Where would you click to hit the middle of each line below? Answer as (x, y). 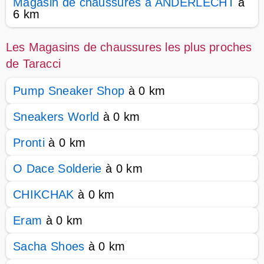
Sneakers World (56, 117)
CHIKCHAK (44, 194)
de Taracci (33, 64)
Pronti (29, 143)
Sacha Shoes (49, 246)
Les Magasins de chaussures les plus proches (129, 47)
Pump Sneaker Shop (69, 91)
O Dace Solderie (57, 169)
